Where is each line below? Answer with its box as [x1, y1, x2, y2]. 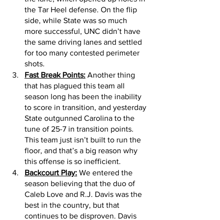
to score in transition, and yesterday [25, 103, 148, 112]
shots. [25, 59, 47, 68]
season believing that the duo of [25, 179, 137, 188]
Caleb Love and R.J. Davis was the [25, 190, 144, 199]
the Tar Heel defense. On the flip [25, 5, 139, 14]
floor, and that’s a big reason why [25, 146, 139, 155]
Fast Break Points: [25, 71, 85, 80]
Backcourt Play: [25, 168, 77, 177]
